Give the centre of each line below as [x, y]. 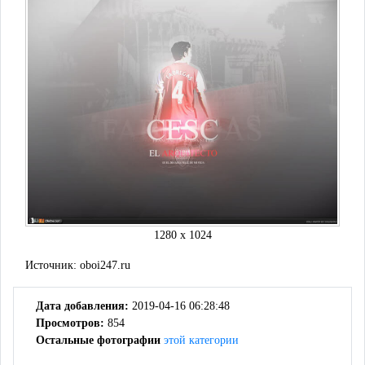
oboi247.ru [105, 265]
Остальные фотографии [100, 340]
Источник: [53, 265]
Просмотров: [70, 323]
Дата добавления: [82, 306]
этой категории [201, 340]
